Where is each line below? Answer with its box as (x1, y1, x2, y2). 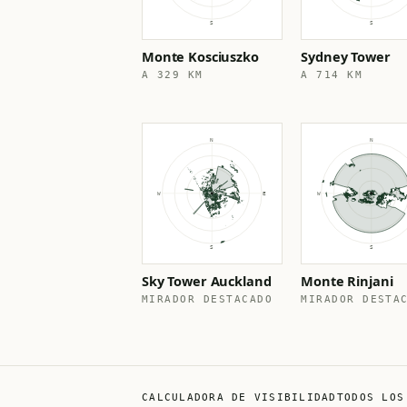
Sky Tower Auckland (142, 271, 272, 290)
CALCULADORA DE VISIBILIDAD (142, 391, 337, 402)
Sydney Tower (301, 47, 391, 66)
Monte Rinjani (301, 271, 393, 290)
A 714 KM (301, 69, 363, 81)
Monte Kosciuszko (142, 47, 259, 66)
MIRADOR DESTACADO (142, 293, 273, 304)
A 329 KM (142, 69, 203, 81)
